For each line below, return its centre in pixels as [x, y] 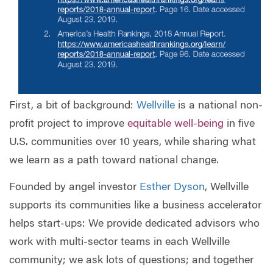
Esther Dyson [172, 187]
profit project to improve [68, 125]
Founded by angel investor [74, 187]
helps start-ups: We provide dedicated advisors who [134, 224]
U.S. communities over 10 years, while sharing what [133, 143]
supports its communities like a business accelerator [135, 206]
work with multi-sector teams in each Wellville [119, 242]
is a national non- [219, 106]
